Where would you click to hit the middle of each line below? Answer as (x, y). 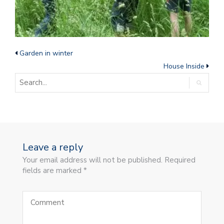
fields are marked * (55, 171)
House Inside (184, 66)
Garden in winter (46, 53)
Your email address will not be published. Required (109, 160)
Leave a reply (53, 147)
